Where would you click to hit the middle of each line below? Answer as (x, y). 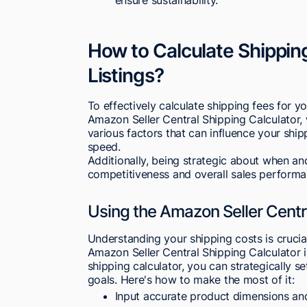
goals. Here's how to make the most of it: (191, 279)
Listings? (125, 75)
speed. (104, 146)
